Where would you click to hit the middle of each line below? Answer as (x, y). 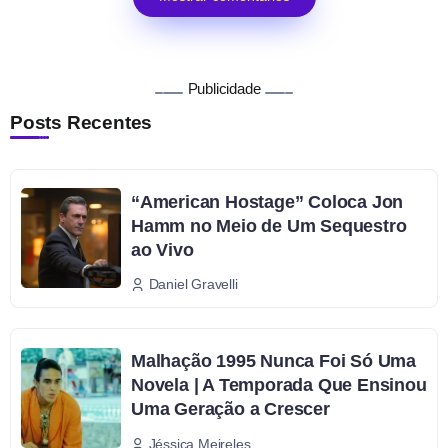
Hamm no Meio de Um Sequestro (269, 225)
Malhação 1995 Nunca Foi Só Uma (274, 361)
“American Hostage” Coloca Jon (267, 201)
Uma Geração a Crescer (230, 409)
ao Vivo (162, 249)
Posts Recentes (81, 122)
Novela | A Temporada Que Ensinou (279, 385)
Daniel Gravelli (193, 284)
